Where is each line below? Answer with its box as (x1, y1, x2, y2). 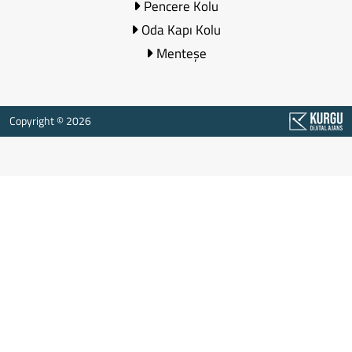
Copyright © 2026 (9, 112, 91, 129)
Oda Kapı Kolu (138, 19, 221, 40)
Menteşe (152, 42, 207, 64)
